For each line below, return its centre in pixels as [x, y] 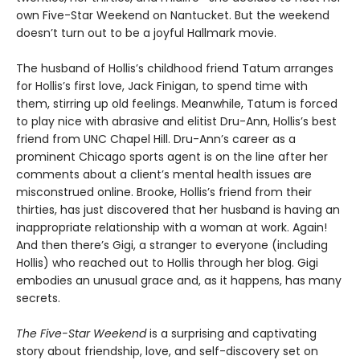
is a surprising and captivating [231, 333]
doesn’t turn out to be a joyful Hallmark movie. [146, 33]
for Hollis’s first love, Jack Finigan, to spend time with [162, 86]
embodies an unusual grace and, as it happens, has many [179, 280]
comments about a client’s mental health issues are [164, 174]
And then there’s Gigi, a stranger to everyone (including [172, 245]
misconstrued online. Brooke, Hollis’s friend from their [164, 192]
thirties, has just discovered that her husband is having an [178, 209]
